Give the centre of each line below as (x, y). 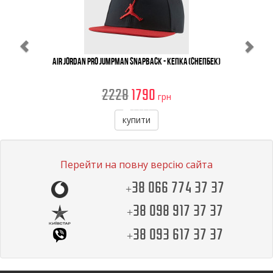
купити (136, 120)
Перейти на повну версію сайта (136, 165)
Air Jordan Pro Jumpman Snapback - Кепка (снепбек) (136, 61)
